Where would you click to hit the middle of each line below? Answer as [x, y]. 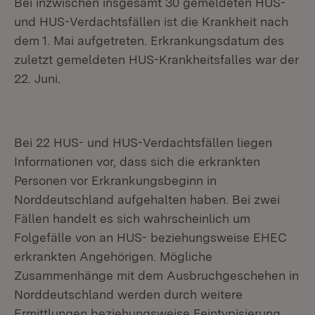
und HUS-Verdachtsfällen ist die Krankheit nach [151, 21]
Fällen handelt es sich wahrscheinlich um [132, 218]
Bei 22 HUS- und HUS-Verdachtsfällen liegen [143, 142]
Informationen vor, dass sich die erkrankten [137, 161]
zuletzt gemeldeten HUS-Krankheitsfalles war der [156, 59]
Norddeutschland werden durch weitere [128, 294]
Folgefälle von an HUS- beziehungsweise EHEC [150, 237]
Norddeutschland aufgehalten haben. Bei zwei [147, 199]
